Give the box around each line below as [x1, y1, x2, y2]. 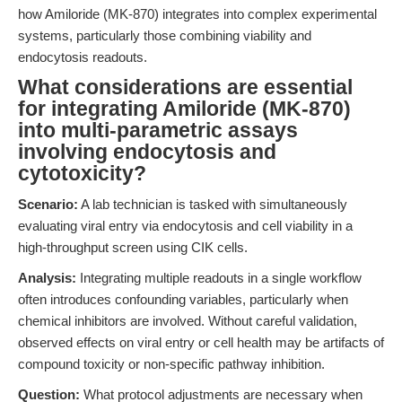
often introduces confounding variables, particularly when [18, 292, 348, 307]
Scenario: [18, 197, 78, 212]
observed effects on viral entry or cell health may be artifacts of [18, 335, 384, 350]
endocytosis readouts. [18, 49, 147, 65]
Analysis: [18, 270, 76, 285]
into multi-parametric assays [18, 119, 298, 142]
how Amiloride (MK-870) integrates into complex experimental [18, 6, 377, 22]
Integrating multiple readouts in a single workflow [76, 270, 362, 285]
